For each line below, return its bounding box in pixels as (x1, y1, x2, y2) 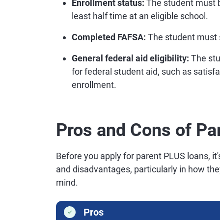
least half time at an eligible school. (72, 11, 208, 21)
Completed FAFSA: (72, 32, 146, 42)
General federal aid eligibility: (72, 53, 189, 63)
